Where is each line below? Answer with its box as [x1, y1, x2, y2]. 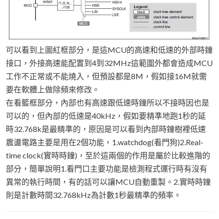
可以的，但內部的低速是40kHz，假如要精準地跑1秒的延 [6, 110, 206, 120]
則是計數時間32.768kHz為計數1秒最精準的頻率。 [6, 190, 181, 199]
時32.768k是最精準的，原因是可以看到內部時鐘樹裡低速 [6, 124, 206, 133]
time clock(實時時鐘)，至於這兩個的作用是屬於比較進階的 [6, 150, 210, 160]
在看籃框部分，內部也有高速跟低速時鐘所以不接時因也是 [6, 97, 209, 107]
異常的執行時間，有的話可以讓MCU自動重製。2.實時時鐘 [6, 176, 211, 186]
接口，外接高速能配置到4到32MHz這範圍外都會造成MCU [6, 58, 213, 67]
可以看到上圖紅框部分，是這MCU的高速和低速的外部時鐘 [6, 44, 213, 54]
